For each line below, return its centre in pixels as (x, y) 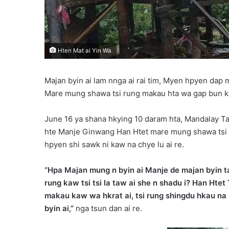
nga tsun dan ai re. (108, 209)
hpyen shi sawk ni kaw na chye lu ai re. (114, 145)
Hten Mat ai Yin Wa (84, 51)
